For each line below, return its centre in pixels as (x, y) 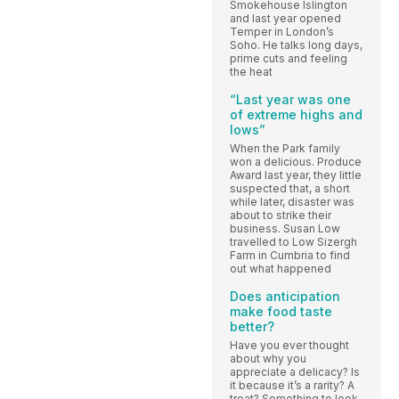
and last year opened (285, 18)
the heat (251, 71)
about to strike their (281, 215)
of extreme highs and (296, 114)
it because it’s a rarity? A (292, 385)
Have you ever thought (289, 345)
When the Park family (285, 148)
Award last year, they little (296, 175)
